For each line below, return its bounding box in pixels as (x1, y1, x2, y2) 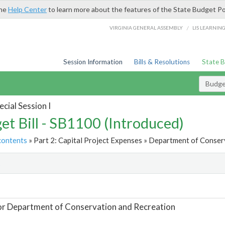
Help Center (8, 5, 47, 14)
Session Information (63, 58, 123, 66)
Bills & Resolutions (134, 58, 190, 66)
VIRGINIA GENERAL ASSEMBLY (109, 24, 183, 31)
